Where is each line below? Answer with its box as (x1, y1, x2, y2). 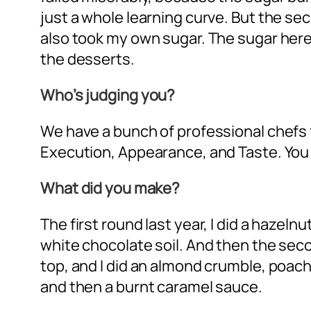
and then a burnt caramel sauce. (40, 276, 262, 297)
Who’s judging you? (40, 84, 176, 106)
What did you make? (40, 177, 180, 199)
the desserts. (40, 48, 135, 69)
